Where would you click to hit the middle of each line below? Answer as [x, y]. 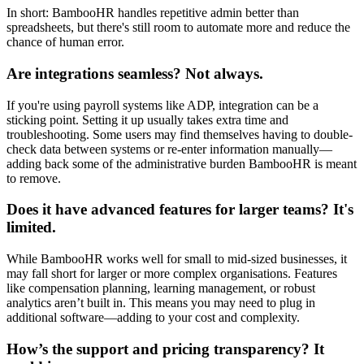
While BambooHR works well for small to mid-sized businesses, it [177, 259]
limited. [31, 227]
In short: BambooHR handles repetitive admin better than [153, 13]
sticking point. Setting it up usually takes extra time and [147, 119]
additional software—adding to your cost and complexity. [153, 318]
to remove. [34, 178]
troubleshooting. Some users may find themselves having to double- [180, 134]
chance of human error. [65, 42]
